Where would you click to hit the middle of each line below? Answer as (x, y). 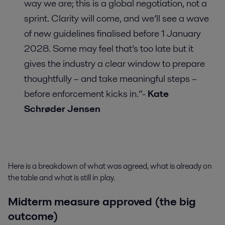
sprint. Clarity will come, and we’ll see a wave (117, 18)
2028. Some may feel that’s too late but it (109, 48)
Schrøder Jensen (62, 108)
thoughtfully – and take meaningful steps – (110, 78)
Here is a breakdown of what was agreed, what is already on (110, 166)
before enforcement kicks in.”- (86, 93)
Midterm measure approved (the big (102, 202)
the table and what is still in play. (62, 177)
